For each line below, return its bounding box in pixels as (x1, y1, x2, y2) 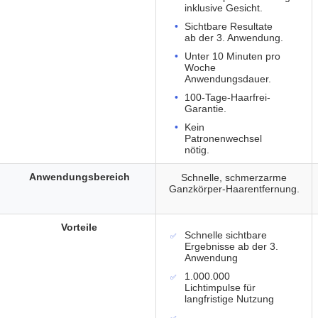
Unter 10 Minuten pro (185, 50, 280, 62)
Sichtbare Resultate (185, 21, 273, 33)
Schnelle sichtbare (185, 229, 267, 241)
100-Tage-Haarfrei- (185, 92, 270, 104)
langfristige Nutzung (185, 293, 274, 305)
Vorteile (61, 221, 97, 233)
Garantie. (185, 103, 226, 115)
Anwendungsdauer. (185, 73, 271, 85)
